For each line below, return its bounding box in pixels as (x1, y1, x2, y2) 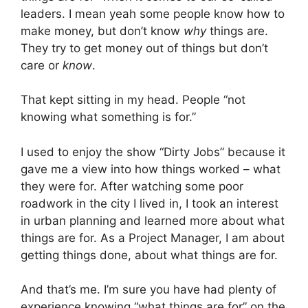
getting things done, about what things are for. (21, 247, 278, 262)
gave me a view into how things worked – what (21, 162, 280, 176)
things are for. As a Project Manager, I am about (21, 230, 285, 245)
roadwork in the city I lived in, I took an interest (21, 196, 278, 210)
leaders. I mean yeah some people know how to (21, 6, 285, 21)
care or (21, 58, 63, 72)
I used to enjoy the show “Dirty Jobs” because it (21, 144, 285, 159)
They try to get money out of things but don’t (21, 41, 268, 55)
